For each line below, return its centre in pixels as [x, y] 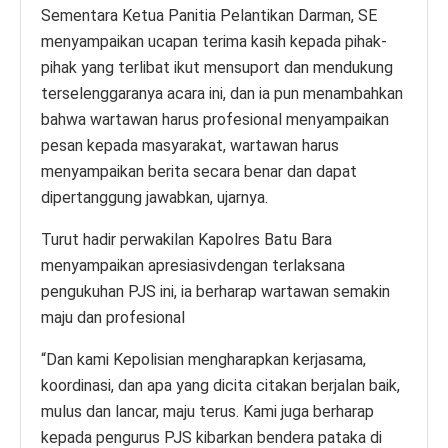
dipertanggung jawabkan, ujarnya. [154, 197]
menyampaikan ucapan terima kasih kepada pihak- [214, 41]
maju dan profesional [113, 317]
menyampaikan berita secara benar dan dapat [199, 171]
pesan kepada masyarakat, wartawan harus [190, 145]
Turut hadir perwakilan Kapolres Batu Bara [186, 239]
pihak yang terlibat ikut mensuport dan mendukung [217, 67]
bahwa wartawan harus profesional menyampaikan [215, 119]
